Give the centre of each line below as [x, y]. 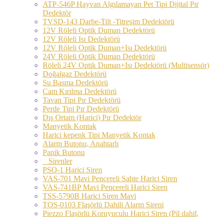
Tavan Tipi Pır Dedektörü [82, 100]
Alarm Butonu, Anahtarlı [81, 143]
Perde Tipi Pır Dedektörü [81, 108]
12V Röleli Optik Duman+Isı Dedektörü [105, 47]
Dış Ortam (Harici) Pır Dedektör [92, 117]
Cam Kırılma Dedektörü [80, 91]
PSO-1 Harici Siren [72, 170]
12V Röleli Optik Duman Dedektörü [99, 30]
